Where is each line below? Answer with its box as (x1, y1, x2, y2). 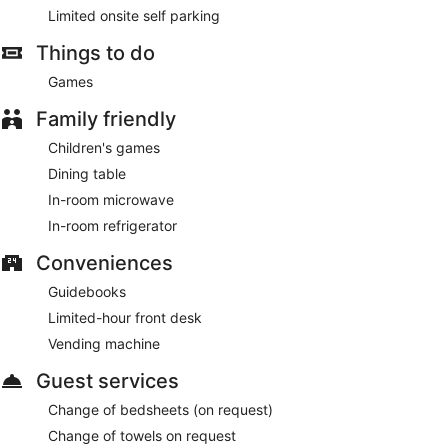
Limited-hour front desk (48, 308, 202, 326)
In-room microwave (48, 190, 174, 208)
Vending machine (48, 334, 160, 352)
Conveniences (36, 250, 173, 275)
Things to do (36, 40, 155, 65)
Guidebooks (48, 282, 126, 300)
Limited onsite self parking (48, 6, 220, 24)
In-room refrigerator (48, 216, 177, 234)
